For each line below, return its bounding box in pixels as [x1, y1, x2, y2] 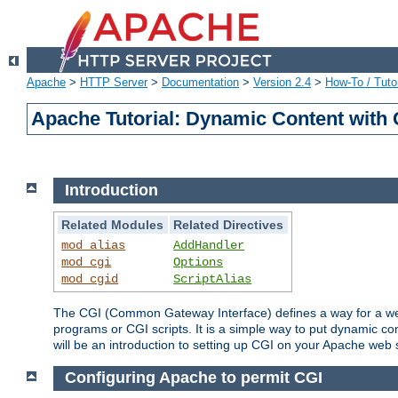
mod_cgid [61, 271, 119, 286]
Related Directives [173, 217, 284, 232]
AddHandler [173, 237, 245, 252]
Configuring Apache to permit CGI [64, 369, 322, 387]
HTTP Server [80, 76, 147, 90]
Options [173, 254, 224, 269]
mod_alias [61, 237, 126, 252]
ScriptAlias [173, 271, 252, 286]
